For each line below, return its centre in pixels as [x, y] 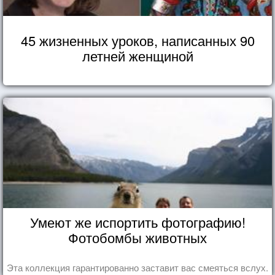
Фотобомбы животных [137, 237]
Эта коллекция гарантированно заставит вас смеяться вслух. [137, 267]
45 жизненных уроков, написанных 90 [137, 40]
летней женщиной [137, 55]
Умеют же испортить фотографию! [137, 222]
